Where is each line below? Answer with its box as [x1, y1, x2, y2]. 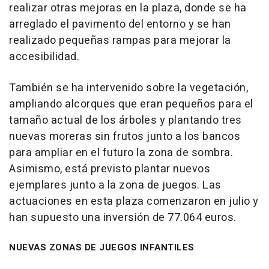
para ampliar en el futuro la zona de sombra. [9, 145, 233, 162]
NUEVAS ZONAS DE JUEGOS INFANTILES [9, 241, 195, 255]
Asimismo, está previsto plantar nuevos [9, 161, 210, 178]
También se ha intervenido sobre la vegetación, [9, 80, 248, 97]
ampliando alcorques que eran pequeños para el [9, 96, 253, 113]
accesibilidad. [9, 49, 79, 65]
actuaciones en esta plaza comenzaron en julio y [9, 193, 259, 210]
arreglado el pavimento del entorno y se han [9, 16, 231, 33]
